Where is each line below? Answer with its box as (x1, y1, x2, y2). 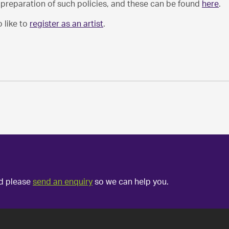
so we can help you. (93, 178, 169, 186)
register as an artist (30, 20, 103, 28)
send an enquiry (33, 178, 93, 186)
